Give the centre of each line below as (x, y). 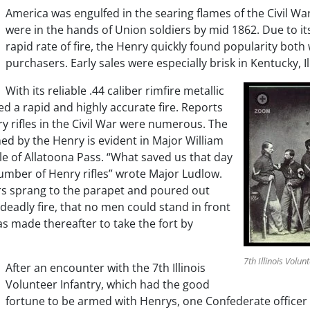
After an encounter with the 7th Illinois (106, 267)
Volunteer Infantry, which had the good (108, 284)
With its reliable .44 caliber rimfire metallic (115, 90)
